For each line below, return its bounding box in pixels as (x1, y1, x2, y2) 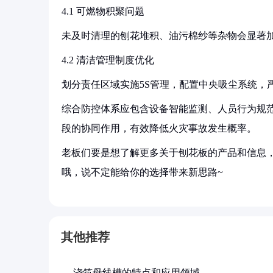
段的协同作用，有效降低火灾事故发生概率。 (62, 123, 257, 133)
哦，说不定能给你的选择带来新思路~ (62, 167, 223, 177)
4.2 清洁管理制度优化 (62, 55, 154, 65)
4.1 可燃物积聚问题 (62, 6, 144, 16)
